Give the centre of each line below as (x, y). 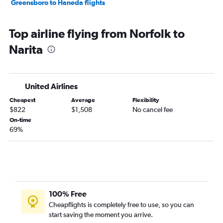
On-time (20, 120)
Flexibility (146, 100)
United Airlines (51, 86)
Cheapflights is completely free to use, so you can (121, 205)
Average (83, 100)
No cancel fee (153, 110)
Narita (26, 50)
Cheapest (22, 100)
